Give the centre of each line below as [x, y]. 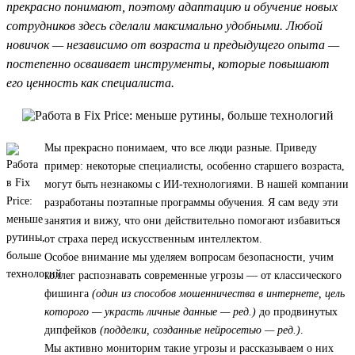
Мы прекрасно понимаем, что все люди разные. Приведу [181, 147]
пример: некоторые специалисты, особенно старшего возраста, [195, 166]
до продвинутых [297, 311]
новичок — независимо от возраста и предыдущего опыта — [173, 44]
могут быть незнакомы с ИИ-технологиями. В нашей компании [197, 184]
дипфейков [72, 330]
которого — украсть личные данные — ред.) [150, 311]
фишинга [68, 293]
